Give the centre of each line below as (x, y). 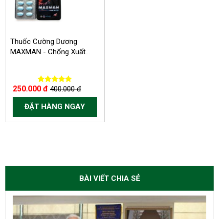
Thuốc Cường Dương (44, 42)
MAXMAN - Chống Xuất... (50, 52)
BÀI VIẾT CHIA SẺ (109, 178)
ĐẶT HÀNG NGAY (55, 107)
